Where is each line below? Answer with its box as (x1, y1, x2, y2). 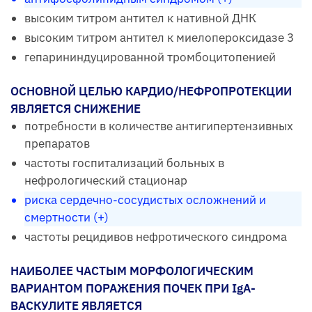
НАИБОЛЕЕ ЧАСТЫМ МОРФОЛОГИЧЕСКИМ (10, 263, 253, 279)
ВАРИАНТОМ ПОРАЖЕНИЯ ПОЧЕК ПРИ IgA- (10, 281, 256, 297)
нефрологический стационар (24, 173, 187, 189)
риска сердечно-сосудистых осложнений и (24, 192, 266, 208)
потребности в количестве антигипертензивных (24, 118, 293, 134)
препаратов (24, 136, 90, 152)
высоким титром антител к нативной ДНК (24, 10, 256, 26)
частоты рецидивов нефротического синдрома (24, 229, 287, 245)
